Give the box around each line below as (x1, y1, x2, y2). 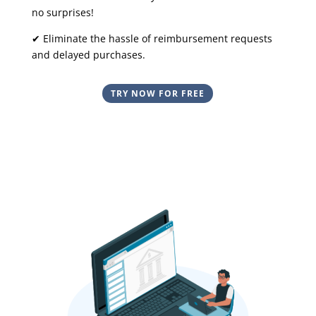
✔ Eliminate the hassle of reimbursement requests (31, 31, 272, 45)
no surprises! (31, 5, 94, 19)
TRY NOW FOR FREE (111, 87, 205, 99)
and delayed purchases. (31, 47, 145, 61)
